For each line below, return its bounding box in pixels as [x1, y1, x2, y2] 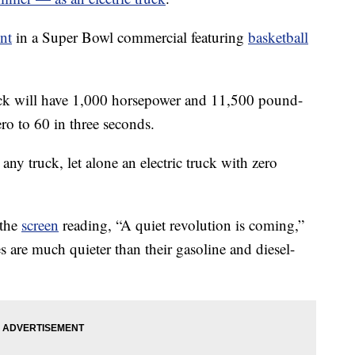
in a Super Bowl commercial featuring [12, 27, 248, 48]
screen [21, 215, 59, 235]
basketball [248, 27, 308, 48]
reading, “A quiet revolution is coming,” [59, 215, 304, 235]
